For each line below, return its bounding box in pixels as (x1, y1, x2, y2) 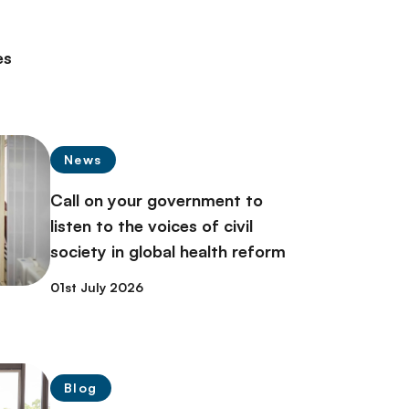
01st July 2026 (50, 279, 144, 296)
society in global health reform (50, 241, 287, 262)
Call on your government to (50, 190, 264, 211)
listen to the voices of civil (50, 215, 254, 236)
